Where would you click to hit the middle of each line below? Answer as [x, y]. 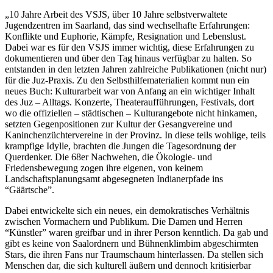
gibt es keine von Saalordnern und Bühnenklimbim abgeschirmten [132, 243]
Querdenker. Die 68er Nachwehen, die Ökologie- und [108, 157]
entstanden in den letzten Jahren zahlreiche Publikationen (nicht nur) [136, 69]
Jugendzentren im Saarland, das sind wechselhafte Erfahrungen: [127, 25]
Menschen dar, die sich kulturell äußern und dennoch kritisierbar [128, 265]
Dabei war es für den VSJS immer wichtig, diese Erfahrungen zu [129, 47]
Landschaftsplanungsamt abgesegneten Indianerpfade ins [114, 179]
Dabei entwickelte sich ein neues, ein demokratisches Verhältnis [127, 210]
